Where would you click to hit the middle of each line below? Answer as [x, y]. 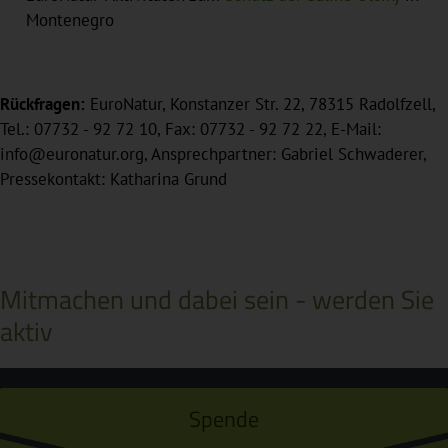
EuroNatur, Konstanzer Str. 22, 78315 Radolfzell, [260, 104]
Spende [224, 418]
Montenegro [69, 20]
